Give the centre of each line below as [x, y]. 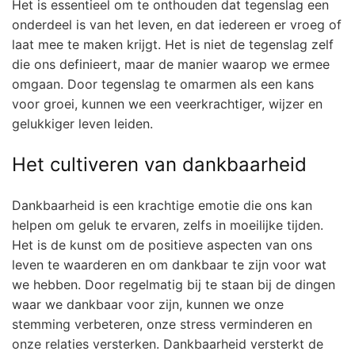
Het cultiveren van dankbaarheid [159, 164]
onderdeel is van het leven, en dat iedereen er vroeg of [177, 24]
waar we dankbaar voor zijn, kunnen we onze [148, 304]
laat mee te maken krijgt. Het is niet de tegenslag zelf [173, 44]
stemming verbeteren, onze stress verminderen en [162, 324]
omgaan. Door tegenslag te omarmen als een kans [163, 84]
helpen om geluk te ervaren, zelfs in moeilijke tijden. [168, 225]
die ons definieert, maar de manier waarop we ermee [171, 64]
